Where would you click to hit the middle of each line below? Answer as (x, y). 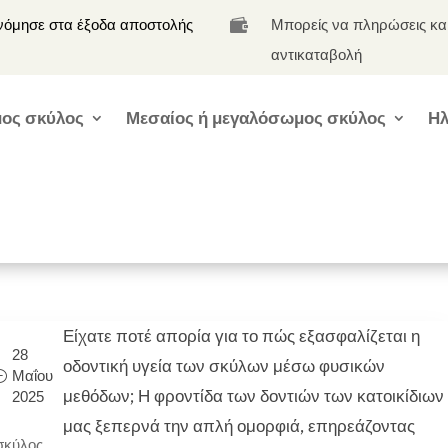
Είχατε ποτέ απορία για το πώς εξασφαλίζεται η (242, 336)
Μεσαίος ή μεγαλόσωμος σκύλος (256, 118)
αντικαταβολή (317, 55)
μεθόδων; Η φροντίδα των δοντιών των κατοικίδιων (254, 396)
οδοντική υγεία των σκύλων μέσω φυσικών (224, 366)
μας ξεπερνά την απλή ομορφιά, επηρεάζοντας (239, 426)
